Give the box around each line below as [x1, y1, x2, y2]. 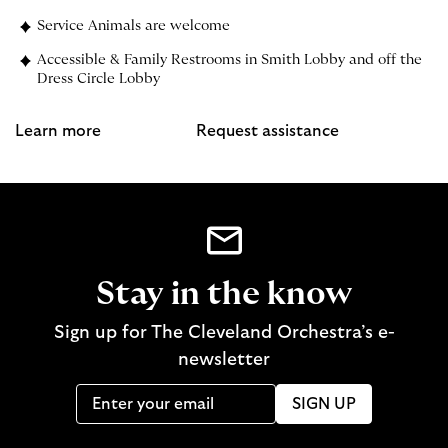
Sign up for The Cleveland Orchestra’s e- [53, 324, 395, 343]
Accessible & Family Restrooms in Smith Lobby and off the [36, 53, 422, 68]
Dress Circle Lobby [36, 72, 160, 87]
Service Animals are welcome [36, 19, 230, 34]
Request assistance [195, 123, 339, 140]
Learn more [15, 123, 101, 140]
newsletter [178, 351, 270, 370]
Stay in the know [96, 278, 352, 311]
